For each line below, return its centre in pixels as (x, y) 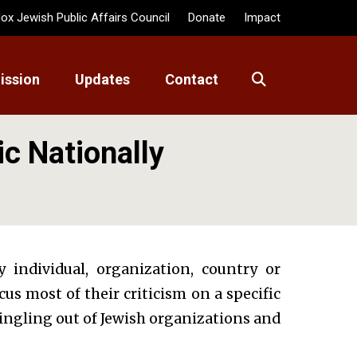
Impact (262, 18)
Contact (192, 79)
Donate (207, 18)
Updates (102, 79)
